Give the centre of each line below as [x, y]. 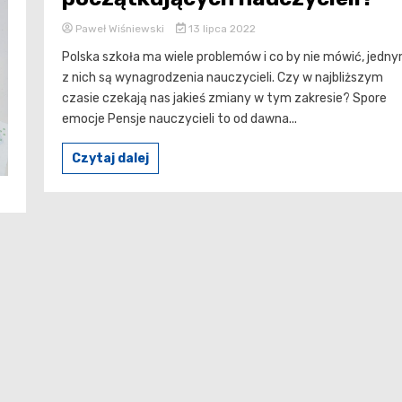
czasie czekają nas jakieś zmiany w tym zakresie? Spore [224, 98]
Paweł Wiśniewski [120, 28]
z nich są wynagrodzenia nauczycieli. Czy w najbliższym [223, 77]
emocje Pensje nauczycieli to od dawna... [179, 118]
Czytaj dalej [110, 158]
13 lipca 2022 [220, 28]
